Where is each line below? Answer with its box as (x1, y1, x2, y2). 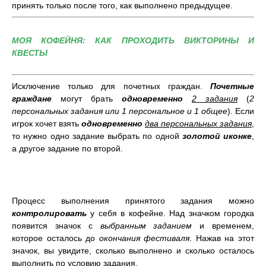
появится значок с (12, 220, 100, 230)
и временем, (192, 220, 255, 230)
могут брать (52, 93, 122, 103)
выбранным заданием (100, 220, 192, 230)
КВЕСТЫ (12, 48, 47, 58)
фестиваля (144, 233, 190, 243)
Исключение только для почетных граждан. (12, 81, 210, 91)
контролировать (12, 208, 91, 218)
